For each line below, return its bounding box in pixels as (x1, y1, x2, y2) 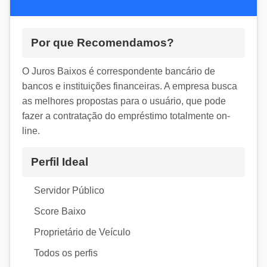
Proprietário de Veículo (34, 226, 131, 237)
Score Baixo (34, 206, 86, 216)
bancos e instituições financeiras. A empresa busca (22, 80, 237, 91)
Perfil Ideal (31, 155, 88, 168)
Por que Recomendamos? (31, 36, 174, 49)
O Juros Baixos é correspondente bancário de (22, 66, 215, 76)
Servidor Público (34, 185, 104, 195)
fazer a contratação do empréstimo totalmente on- (22, 110, 230, 121)
